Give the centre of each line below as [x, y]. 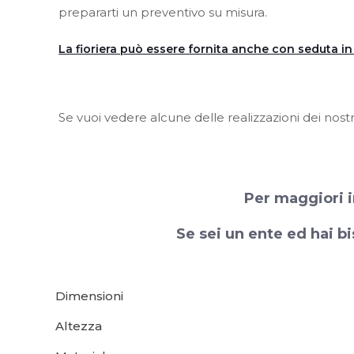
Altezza [79, 326]
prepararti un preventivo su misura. [163, 12]
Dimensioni [89, 296]
